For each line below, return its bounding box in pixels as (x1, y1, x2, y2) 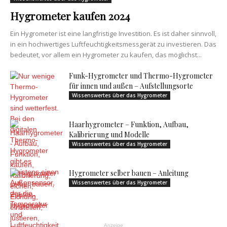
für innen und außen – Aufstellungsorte (69, 81, 193, 91)
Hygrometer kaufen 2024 (10, 9, 130, 23)
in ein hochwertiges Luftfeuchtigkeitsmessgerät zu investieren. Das (10, 40, 216, 49)
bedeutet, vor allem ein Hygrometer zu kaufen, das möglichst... (10, 50, 202, 59)
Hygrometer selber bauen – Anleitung (69, 168, 188, 178)
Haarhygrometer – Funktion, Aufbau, (69, 120, 188, 129)
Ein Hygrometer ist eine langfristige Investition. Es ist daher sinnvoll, (10, 29, 216, 38)
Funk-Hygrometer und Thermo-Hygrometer (69, 71, 213, 81)
